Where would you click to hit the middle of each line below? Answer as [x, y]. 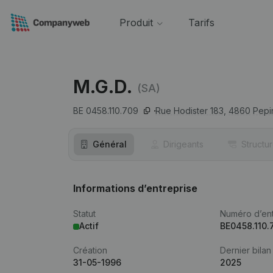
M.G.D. [103, 87]
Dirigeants [183, 144]
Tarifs [201, 23]
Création [90, 250]
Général [110, 144]
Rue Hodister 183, [191, 111]
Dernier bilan [246, 250]
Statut [84, 214]
